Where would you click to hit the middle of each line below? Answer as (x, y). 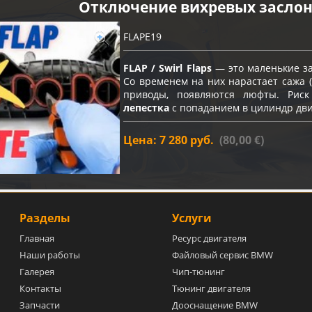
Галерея (37, 272)
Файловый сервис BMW (222, 255)
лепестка (146, 108)
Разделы (45, 218)
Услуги (192, 218)
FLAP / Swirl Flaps (167, 68)
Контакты (41, 289)
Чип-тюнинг (198, 272)
